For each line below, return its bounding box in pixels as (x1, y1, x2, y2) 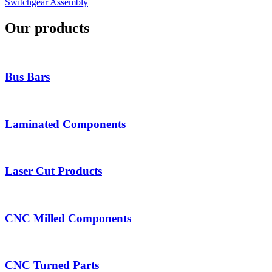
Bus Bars (5, 70, 50, 84)
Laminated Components (5, 117, 126, 131)
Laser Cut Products (5, 165, 102, 178)
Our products (5, 19, 89, 36)
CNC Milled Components (5, 211, 131, 225)
